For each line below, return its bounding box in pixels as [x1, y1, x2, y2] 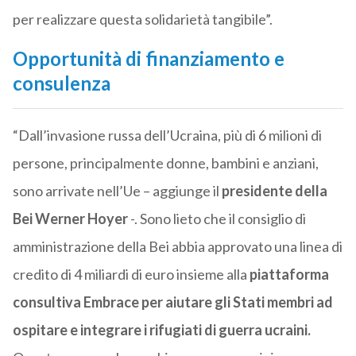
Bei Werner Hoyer [12, 210, 128, 228]
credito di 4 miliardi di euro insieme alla [12, 265, 247, 284]
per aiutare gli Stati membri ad [141, 293, 333, 311]
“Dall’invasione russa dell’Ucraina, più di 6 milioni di [12, 126, 322, 145]
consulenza [12, 72, 110, 95]
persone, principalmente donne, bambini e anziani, [12, 154, 319, 172]
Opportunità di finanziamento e [12, 47, 284, 71]
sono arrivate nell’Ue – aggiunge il [12, 182, 222, 200]
